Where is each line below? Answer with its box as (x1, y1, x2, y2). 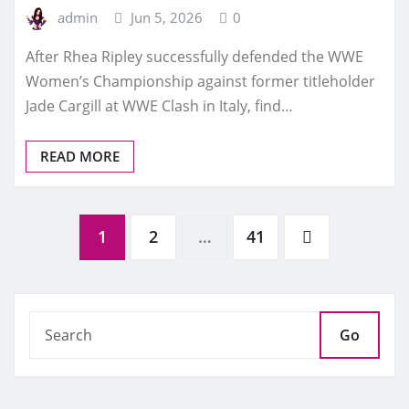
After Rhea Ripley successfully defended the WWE (26, 47, 363, 68)
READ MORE (40, 147, 120, 166)
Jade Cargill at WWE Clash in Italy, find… (26, 96, 293, 117)
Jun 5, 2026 (131, 7, 204, 26)
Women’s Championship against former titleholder (26, 71, 375, 92)
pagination (2, 275, 176, 317)
